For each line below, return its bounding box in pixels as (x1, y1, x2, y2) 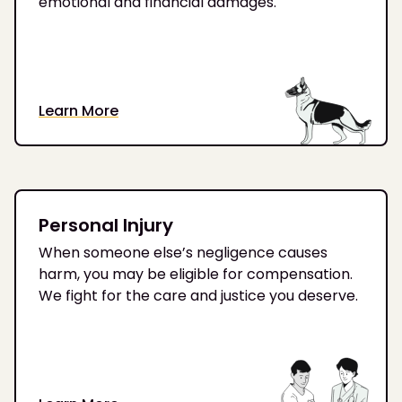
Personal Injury (39, 213, 173, 239)
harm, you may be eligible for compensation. (39, 264, 353, 285)
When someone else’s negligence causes (39, 242, 328, 264)
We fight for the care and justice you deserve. (39, 285, 358, 307)
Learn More (39, 100, 118, 122)
